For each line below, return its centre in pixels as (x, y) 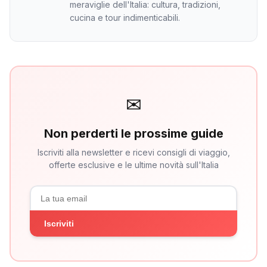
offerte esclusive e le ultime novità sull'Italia (133, 165)
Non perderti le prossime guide (133, 133)
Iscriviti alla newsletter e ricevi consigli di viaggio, (133, 152)
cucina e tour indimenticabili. (125, 18)
